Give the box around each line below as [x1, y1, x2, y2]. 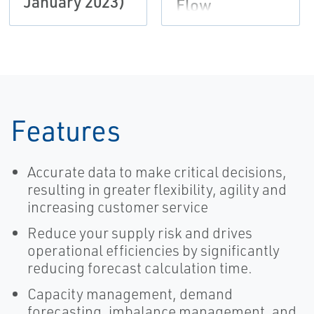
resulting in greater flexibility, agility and [27, 180, 287, 199]
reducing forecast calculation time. [27, 259, 252, 278]
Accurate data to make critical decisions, [27, 163, 287, 182]
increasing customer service [27, 198, 208, 217]
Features [11, 112, 121, 149]
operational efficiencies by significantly [27, 241, 280, 260]
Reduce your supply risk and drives [27, 224, 252, 243]
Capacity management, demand [27, 285, 233, 303]
